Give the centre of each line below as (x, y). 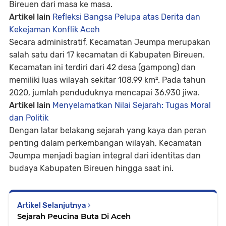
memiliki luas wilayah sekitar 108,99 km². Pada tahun (107, 80)
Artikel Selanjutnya (52, 205)
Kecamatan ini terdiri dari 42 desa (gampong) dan (102, 67)
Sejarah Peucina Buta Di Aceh (74, 216)
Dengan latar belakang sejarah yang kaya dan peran (108, 130)
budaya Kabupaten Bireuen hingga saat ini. (91, 168)
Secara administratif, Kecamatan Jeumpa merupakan (110, 42)
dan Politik (29, 118)
